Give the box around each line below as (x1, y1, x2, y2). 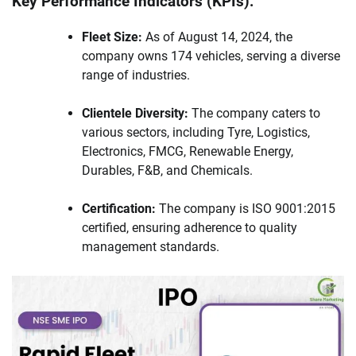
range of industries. (82, 68, 190, 83)
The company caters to (188, 106, 320, 122)
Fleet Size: (82, 29, 142, 45)
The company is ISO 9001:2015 (156, 201, 335, 217)
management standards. (82, 239, 219, 255)
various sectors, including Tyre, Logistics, (82, 125, 310, 141)
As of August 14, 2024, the (142, 29, 292, 45)
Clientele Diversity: (82, 106, 188, 122)
